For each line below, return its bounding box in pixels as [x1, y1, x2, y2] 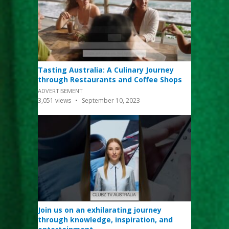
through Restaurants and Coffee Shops [38, 75, 182, 85]
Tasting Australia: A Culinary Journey [38, 65, 174, 75]
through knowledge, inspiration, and [38, 215, 173, 225]
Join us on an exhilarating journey [38, 205, 162, 215]
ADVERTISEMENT [38, 87, 83, 95]
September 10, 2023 [80, 96, 140, 105]
